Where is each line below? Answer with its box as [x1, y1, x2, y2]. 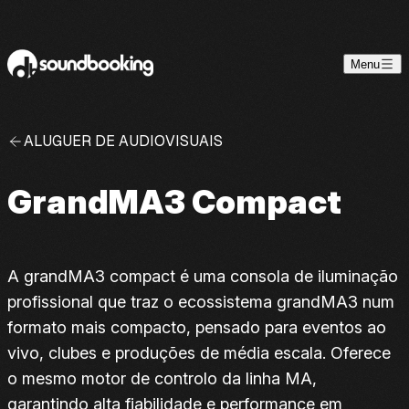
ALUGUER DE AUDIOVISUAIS [24, 131, 223, 151]
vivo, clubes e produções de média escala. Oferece [7, 343, 391, 362]
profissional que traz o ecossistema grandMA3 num [7, 292, 394, 311]
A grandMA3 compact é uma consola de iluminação [7, 267, 398, 286]
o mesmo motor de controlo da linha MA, [7, 369, 317, 388]
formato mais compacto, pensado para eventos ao [7, 318, 386, 337]
